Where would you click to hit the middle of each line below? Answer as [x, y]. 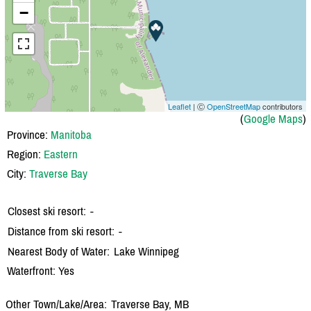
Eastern [61, 154]
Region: [25, 154]
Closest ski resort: [47, 211]
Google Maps [273, 118]
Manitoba [71, 134]
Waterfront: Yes [41, 270]
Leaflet [179, 106]
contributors [281, 106]
